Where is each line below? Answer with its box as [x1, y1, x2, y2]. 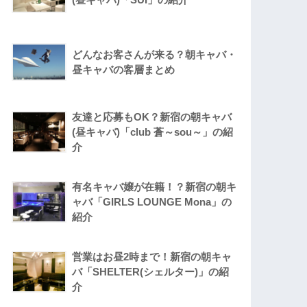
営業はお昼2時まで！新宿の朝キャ [72, 251, 232, 263]
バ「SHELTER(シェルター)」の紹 [72, 266, 230, 278]
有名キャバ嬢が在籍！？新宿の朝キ [72, 181, 237, 193]
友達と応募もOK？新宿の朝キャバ [72, 111, 232, 123]
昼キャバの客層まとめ [72, 64, 175, 76]
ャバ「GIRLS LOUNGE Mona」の [72, 196, 232, 208]
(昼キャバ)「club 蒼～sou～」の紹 [72, 126, 234, 138]
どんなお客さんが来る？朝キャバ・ [72, 49, 237, 61]
